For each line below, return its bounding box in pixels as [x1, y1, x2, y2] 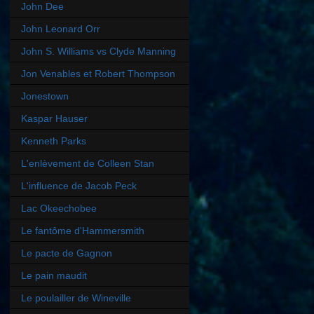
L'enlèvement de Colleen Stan [21, 157, 154, 169]
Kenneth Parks [21, 135, 86, 146]
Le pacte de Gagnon [21, 247, 112, 259]
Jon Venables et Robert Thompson [21, 67, 175, 79]
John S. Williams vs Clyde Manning [21, 45, 176, 57]
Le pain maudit [21, 269, 87, 281]
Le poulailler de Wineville [21, 292, 131, 303]
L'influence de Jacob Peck [21, 179, 137, 191]
